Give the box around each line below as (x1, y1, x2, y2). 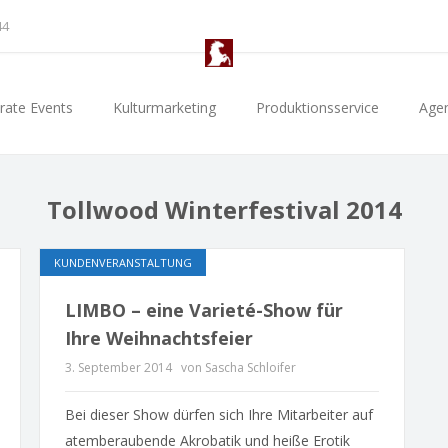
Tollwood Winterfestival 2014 (46, 193, 402, 226)
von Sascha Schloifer (180, 359, 296, 376)
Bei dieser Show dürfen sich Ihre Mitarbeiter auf (64, 405, 373, 424)
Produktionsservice (256, 98, 379, 117)
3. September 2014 (64, 359, 172, 376)
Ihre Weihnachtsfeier (64, 326, 253, 350)
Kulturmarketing (113, 98, 216, 117)
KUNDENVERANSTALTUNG (53, 255, 192, 270)
